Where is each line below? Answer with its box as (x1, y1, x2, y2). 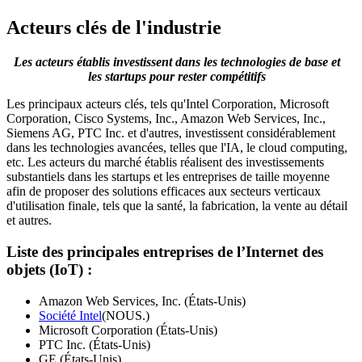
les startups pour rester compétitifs (88, 69, 266, 84)
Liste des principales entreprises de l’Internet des (6, 243, 323, 260)
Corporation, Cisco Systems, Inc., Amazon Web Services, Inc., (6, 112, 326, 126)
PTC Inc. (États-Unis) (39, 337, 150, 351)
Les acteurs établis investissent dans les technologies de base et (14, 55, 340, 69)
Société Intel (39, 308, 102, 322)
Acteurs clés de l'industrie (6, 17, 221, 39)
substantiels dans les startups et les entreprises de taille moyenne (6, 170, 330, 184)
